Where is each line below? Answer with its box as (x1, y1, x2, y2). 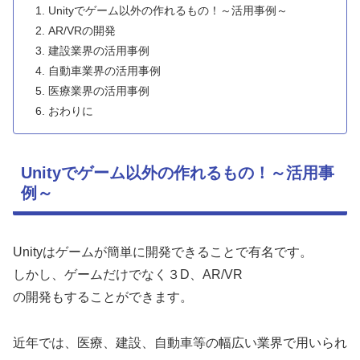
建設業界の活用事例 (48, 44, 150, 58)
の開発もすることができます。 (13, 290, 193, 305)
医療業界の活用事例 (48, 84, 150, 98)
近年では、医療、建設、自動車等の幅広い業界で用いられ (13, 335, 347, 350)
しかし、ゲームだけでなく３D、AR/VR (13, 268, 243, 282)
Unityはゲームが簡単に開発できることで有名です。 (13, 245, 313, 260)
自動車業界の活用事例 (48, 64, 162, 78)
